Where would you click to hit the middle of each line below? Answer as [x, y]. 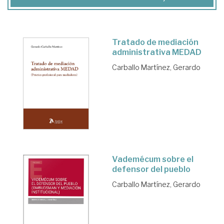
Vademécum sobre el [153, 159]
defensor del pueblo [151, 169]
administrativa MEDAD [157, 52]
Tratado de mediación [155, 42]
